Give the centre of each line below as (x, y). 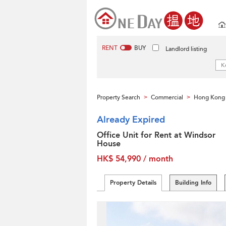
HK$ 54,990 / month (135, 159)
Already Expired (131, 120)
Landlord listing (186, 49)
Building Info (193, 183)
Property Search (119, 97)
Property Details (133, 183)
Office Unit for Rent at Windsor (156, 135)
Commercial (167, 97)
